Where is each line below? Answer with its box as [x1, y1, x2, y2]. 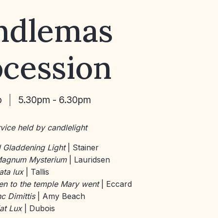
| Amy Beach [37, 191, 85, 201]
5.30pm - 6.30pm [18, 93, 91, 106]
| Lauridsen [69, 154, 110, 164]
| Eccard [101, 179, 132, 189]
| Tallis [26, 166, 49, 177]
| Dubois [24, 203, 55, 213]
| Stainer [68, 142, 99, 152]
